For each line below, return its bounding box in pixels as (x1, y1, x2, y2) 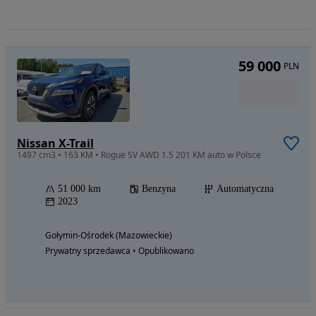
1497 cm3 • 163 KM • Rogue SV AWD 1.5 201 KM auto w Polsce (17, 148, 261, 161)
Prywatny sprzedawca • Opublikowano (45, 244, 194, 257)
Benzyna (142, 183, 176, 194)
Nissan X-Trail (17, 135, 94, 151)
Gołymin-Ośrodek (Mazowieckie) (45, 229, 172, 241)
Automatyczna (217, 183, 274, 194)
